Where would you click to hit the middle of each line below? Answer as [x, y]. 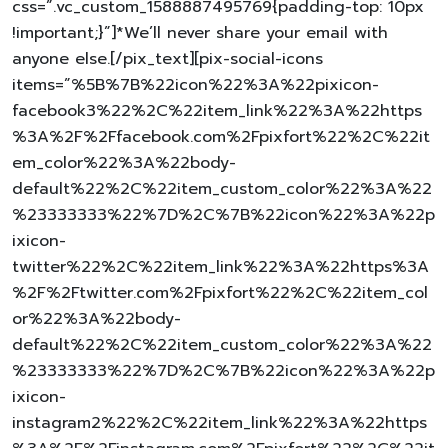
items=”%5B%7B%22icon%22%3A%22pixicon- [195, 84]
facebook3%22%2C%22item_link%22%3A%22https [217, 110]
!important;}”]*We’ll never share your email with [200, 32]
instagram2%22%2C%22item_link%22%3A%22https [219, 422]
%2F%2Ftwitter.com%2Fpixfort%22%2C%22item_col [220, 292]
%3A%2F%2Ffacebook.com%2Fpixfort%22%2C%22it [221, 136]
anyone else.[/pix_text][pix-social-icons [167, 58]
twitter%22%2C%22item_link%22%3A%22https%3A [220, 266]
